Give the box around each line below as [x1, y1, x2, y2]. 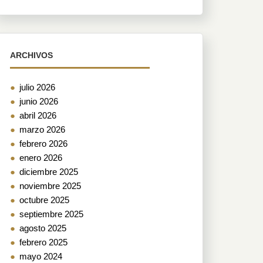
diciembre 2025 [19, 167, 78, 177]
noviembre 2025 [19, 181, 81, 191]
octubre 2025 [19, 195, 69, 205]
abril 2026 [19, 110, 56, 120]
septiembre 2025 [19, 209, 83, 219]
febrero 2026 [19, 139, 68, 149]
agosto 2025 [19, 223, 66, 233]
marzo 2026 [19, 124, 65, 134]
